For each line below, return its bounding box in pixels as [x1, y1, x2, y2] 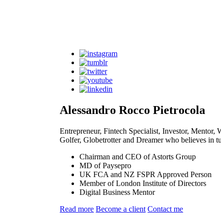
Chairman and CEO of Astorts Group [79, 152, 196, 161]
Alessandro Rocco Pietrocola [60, 103, 206, 116]
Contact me [147, 204, 184, 213]
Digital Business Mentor [79, 187, 155, 196]
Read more [60, 204, 94, 213]
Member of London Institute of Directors [79, 179, 207, 187]
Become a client [96, 204, 146, 213]
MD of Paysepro [79, 161, 132, 170]
